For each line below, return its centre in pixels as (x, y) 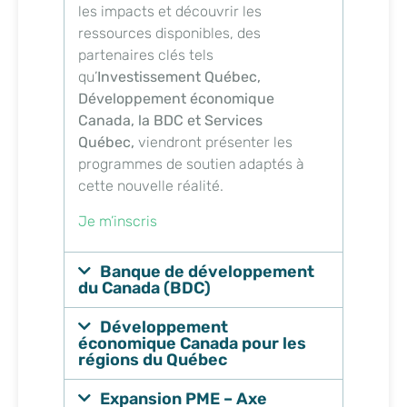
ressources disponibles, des (169, 34)
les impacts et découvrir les (170, 12)
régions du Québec (153, 360)
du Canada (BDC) (144, 288)
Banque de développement (208, 272)
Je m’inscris (118, 221)
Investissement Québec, (179, 77)
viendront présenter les (213, 143)
